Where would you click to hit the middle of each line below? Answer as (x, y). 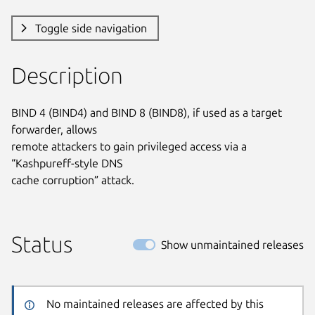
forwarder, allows (54, 129)
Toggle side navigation (91, 28)
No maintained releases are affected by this (155, 304)
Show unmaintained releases (232, 244)
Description (67, 75)
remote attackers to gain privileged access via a (129, 146)
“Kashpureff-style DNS (67, 163)
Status (42, 244)
